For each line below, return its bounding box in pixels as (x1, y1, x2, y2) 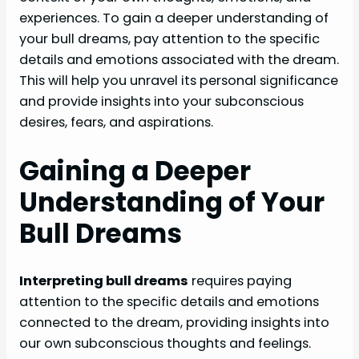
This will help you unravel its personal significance (19, 71, 338, 91)
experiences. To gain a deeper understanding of (19, 9, 329, 28)
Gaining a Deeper (19, 152, 251, 189)
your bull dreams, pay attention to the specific (19, 30, 320, 49)
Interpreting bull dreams (19, 271, 188, 290)
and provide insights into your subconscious (19, 92, 304, 111)
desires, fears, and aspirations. (19, 113, 213, 132)
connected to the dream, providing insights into (19, 313, 329, 332)
